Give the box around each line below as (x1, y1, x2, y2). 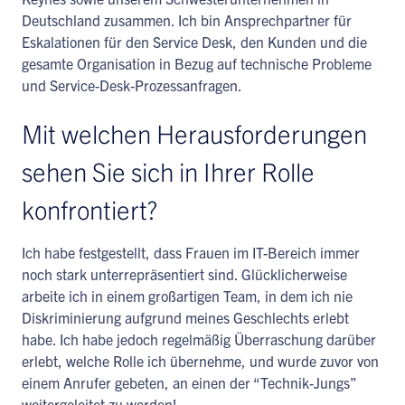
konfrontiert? (22, 193, 157, 225)
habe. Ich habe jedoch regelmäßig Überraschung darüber (22, 330, 376, 348)
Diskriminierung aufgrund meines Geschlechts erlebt (22, 308, 349, 326)
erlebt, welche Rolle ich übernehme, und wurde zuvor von (22, 352, 379, 370)
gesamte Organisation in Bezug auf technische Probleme (22, 54, 372, 72)
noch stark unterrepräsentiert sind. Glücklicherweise (22, 265, 347, 283)
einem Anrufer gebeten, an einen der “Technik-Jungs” (22, 373, 356, 391)
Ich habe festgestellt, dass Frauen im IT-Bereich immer (22, 243, 360, 261)
